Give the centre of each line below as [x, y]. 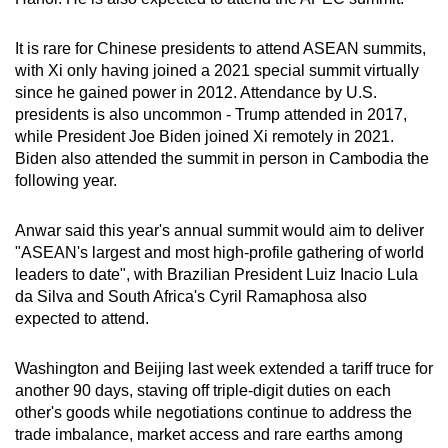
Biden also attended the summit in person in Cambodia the [222, 159]
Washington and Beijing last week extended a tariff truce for [224, 369]
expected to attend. [82, 319]
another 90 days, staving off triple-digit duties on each [203, 391]
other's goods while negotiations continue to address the [213, 413]
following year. [66, 181]
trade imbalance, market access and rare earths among [209, 435]
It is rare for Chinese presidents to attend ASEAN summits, [220, 49]
